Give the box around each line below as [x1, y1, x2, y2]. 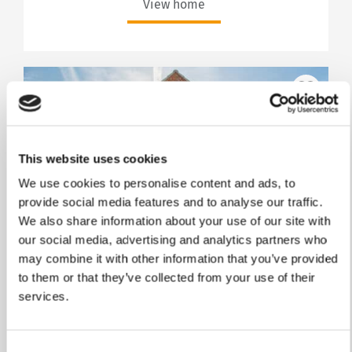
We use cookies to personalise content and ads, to [18, 176, 295, 190]
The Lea [140, 279, 212, 299]
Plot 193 [146, 303, 206, 319]
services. [18, 289, 69, 303]
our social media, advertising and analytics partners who [18, 233, 327, 247]
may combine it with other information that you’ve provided [18, 251, 338, 266]
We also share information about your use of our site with [18, 214, 331, 228]
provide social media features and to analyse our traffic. [18, 195, 323, 209]
